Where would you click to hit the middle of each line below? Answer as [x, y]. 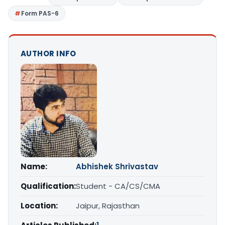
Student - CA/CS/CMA [118, 186]
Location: [39, 206]
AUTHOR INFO [48, 54]
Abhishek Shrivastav [117, 166]
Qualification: [48, 186]
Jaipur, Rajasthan [108, 206]
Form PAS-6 [40, 14]
